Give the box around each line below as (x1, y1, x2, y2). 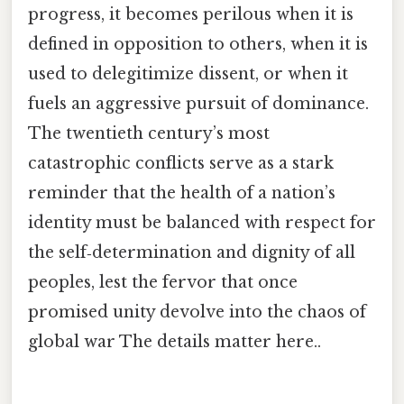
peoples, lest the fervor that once (28, 271, 298, 292)
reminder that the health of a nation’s (28, 182, 335, 203)
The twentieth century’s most (28, 123, 270, 143)
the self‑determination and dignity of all (28, 242, 355, 262)
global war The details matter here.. (28, 331, 321, 352)
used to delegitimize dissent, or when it (28, 63, 348, 84)
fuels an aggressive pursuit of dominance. (28, 93, 369, 114)
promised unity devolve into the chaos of (28, 301, 366, 322)
